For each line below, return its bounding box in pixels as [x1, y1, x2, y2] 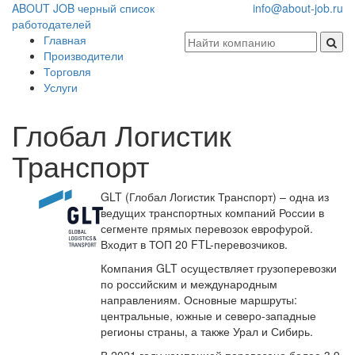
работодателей [12, 16, 91, 32]
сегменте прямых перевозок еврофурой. [101, 220, 313, 236]
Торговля [44, 63, 91, 79]
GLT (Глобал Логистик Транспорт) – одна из [101, 189, 329, 204]
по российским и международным [101, 276, 277, 292]
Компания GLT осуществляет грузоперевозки [101, 260, 337, 276]
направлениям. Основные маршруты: [101, 292, 297, 307]
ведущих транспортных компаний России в [101, 204, 324, 220]
